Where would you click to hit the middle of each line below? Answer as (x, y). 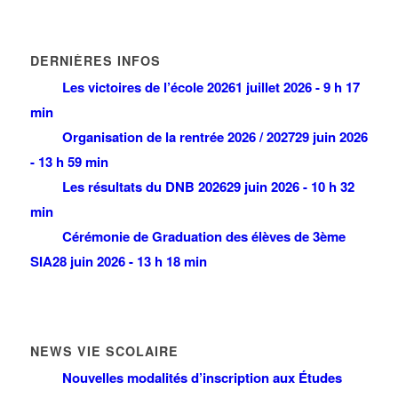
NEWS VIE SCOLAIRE (104, 351)
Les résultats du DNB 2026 (144, 187)
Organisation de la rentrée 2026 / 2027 (178, 137)
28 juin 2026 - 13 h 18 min (129, 262)
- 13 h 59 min (69, 162)
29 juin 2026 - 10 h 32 (290, 187)
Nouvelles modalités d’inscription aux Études (202, 378)
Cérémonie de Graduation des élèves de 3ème (203, 237)
